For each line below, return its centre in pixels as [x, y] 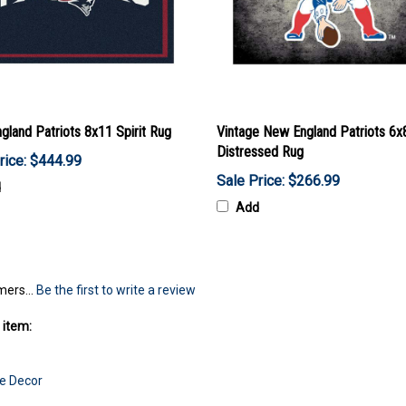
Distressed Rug [260, 151]
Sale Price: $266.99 [278, 180]
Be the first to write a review [116, 290]
